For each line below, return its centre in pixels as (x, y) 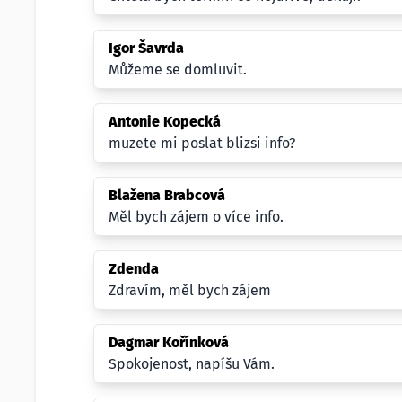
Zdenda (134, 269)
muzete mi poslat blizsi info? (202, 143)
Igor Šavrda (146, 48)
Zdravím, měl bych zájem (190, 290)
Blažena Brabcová (167, 195)
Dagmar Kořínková (169, 342)
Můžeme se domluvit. (178, 70)
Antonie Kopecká (165, 122)
